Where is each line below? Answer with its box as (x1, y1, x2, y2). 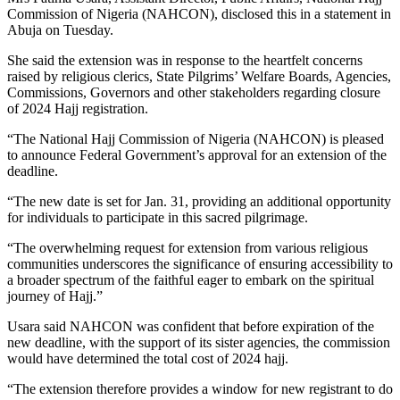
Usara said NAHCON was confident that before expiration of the (7, 318, 374, 334)
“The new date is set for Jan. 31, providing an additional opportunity (7, 193, 391, 209)
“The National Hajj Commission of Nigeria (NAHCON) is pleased (7, 130, 384, 146)
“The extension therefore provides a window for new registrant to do (7, 380, 393, 396)
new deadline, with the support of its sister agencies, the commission (7, 334, 390, 350)
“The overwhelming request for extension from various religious (7, 239, 368, 255)
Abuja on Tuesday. (7, 21, 113, 37)
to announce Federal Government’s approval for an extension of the (7, 146, 387, 162)
